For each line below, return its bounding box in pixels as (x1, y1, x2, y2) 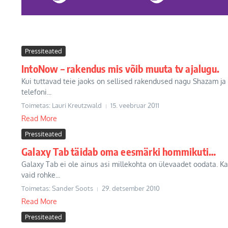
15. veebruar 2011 (110, 101, 159, 109)
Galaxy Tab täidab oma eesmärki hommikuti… (21, 145, 216, 158)
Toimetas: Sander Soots (21, 184, 93, 192)
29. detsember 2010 (102, 184, 160, 192)
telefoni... (21, 88, 51, 96)
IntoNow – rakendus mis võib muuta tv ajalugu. (21, 62, 219, 75)
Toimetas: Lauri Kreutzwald (21, 101, 102, 109)
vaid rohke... (21, 170, 60, 179)
